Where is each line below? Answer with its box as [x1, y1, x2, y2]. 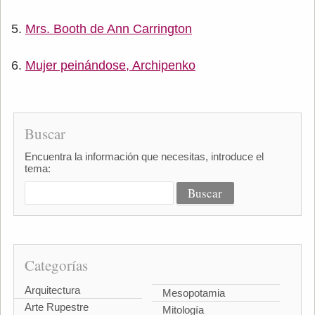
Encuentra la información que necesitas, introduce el [24, 150, 264, 163]
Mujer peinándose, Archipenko [25, 58, 195, 73]
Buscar [24, 124, 65, 144]
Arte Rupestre [24, 301, 89, 314]
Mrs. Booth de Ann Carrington [25, 22, 192, 37]
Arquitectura [24, 284, 80, 297]
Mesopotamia [162, 286, 225, 299]
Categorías [24, 255, 88, 276]
